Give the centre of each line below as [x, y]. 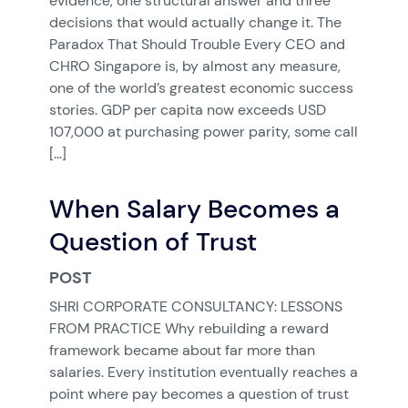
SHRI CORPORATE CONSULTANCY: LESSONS [195, 306]
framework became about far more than [182, 350]
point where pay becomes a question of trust [199, 394]
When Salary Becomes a [194, 209]
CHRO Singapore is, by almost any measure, [194, 66]
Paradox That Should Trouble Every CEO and [197, 44]
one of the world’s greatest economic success [201, 88]
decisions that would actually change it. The [195, 22]
